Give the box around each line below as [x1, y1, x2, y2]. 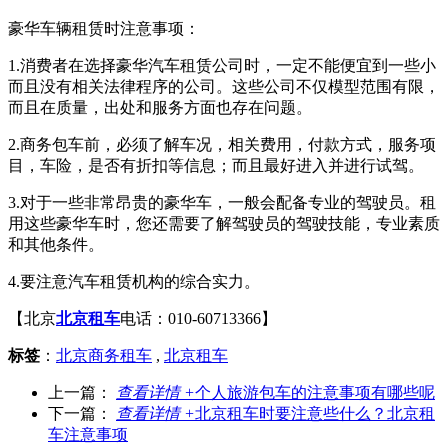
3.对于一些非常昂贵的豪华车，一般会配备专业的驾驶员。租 [8, 193, 436, 211]
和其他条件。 [8, 235, 104, 253]
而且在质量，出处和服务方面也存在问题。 [8, 98, 312, 116]
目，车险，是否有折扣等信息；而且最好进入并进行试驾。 [8, 156, 424, 174]
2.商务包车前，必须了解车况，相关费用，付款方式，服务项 [8, 135, 436, 153]
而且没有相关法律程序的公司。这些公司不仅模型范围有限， [8, 77, 440, 95]
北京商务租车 [56, 346, 152, 364]
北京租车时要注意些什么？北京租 [195, 404, 435, 422]
